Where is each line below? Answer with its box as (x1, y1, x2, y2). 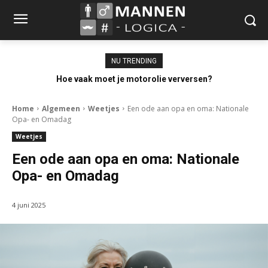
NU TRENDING (111, 56, 157, 65)
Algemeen (42, 103, 80, 114)
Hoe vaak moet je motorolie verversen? (56, 74, 212, 84)
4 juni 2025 (12, 200, 45, 209)
